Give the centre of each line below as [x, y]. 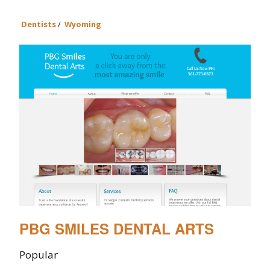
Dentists [39, 24]
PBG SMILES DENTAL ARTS [117, 228]
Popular [39, 254]
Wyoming [83, 24]
